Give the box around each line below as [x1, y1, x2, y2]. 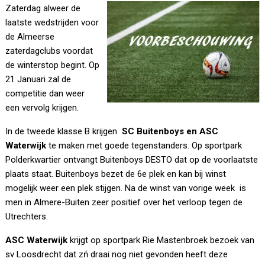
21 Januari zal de [5, 74, 72, 85]
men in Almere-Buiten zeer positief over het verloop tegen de [5, 197, 243, 208]
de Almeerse [5, 31, 55, 43]
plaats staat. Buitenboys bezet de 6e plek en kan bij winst [5, 169, 227, 180]
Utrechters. [5, 211, 49, 222]
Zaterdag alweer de [5, 3, 81, 14]
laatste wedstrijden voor [5, 17, 99, 28]
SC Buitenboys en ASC [119, 126, 219, 137]
